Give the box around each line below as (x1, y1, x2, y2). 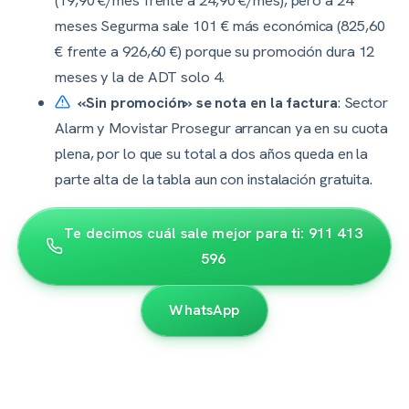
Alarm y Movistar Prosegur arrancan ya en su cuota (55, 117, 389, 138)
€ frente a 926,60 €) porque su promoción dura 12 (55, 40, 375, 61)
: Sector (337, 91, 388, 112)
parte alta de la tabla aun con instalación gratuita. (55, 168, 373, 189)
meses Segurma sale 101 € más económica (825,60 (55, 15, 385, 36)
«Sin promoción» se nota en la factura (78, 91, 338, 112)
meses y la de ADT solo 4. (55, 66, 225, 87)
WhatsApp (169, 299, 240, 320)
